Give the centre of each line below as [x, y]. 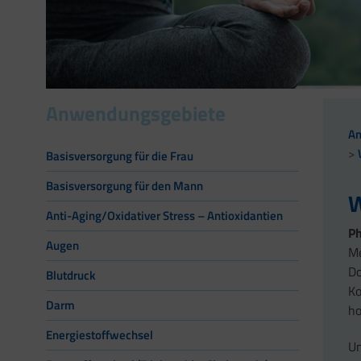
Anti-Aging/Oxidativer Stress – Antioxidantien [164, 216]
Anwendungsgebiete [136, 114]
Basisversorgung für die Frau [120, 156]
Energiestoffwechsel [100, 335]
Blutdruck [71, 276]
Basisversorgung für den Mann [124, 186]
